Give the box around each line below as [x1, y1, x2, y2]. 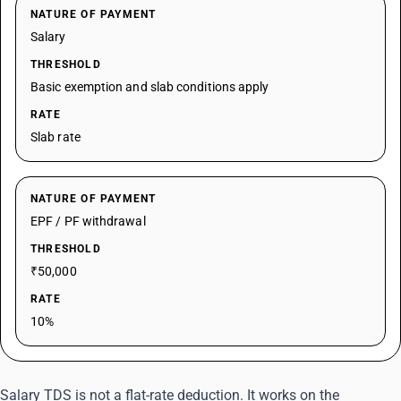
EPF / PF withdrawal [30, 214, 146, 228]
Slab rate [30, 130, 81, 144]
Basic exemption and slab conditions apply [30, 80, 269, 94]
